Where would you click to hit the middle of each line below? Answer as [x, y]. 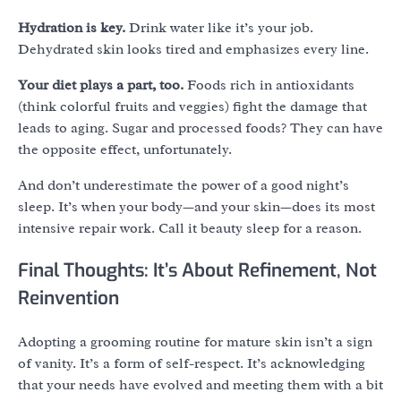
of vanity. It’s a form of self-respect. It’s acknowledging [192, 364]
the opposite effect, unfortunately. [125, 149]
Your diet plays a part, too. [101, 85]
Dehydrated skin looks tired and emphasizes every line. [193, 49]
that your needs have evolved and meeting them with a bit [200, 385]
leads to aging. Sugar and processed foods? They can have [200, 128]
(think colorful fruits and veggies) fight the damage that [192, 106]
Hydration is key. [72, 27]
